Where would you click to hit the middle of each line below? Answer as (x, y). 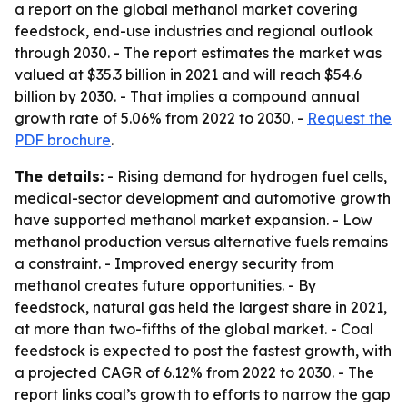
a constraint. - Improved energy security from (174, 263)
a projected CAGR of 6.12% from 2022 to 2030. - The (194, 372)
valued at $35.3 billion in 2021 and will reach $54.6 (188, 74)
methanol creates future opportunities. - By (165, 285)
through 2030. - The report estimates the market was (198, 53)
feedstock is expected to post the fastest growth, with (203, 351)
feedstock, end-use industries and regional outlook (194, 31)
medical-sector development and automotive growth (203, 198)
